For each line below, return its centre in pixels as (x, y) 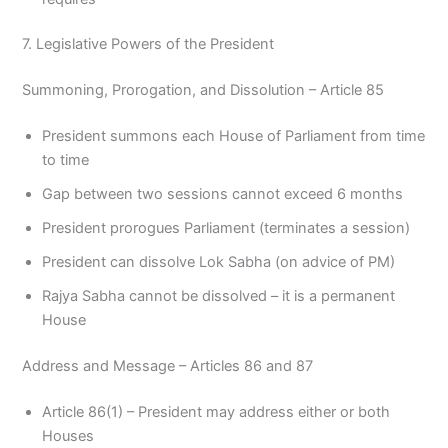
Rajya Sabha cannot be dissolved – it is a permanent (219, 296)
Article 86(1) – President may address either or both (216, 411)
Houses (68, 435)
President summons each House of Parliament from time (234, 136)
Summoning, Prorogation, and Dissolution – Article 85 (203, 90)
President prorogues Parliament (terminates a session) (226, 228)
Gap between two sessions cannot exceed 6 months (223, 194)
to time (66, 160)
